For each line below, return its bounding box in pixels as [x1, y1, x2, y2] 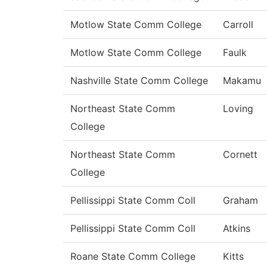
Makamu [223, 74, 261, 87]
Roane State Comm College [70, 250, 195, 263]
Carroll [223, 18, 253, 31]
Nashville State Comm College [70, 74, 208, 87]
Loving [223, 103, 253, 115]
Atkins [223, 222, 250, 235]
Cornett [223, 148, 257, 161]
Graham [223, 194, 258, 207]
